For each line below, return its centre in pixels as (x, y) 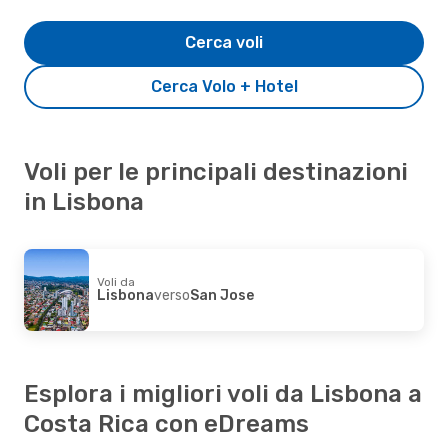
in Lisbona (84, 201)
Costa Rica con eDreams (166, 423)
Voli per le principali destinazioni (216, 171)
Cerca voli (224, 42)
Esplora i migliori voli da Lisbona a (223, 393)
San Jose (222, 295)
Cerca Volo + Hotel (224, 86)
